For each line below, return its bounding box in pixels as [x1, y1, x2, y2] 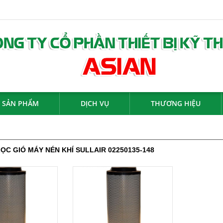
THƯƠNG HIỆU [151, 99, 201, 108]
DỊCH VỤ [81, 99, 109, 108]
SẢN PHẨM [2, 99, 39, 108]
